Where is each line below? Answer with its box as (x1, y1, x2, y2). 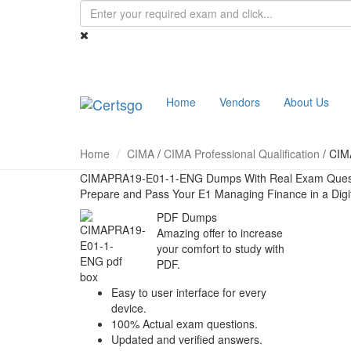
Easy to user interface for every (111, 284, 266, 300)
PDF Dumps (156, 209, 217, 225)
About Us (284, 94, 329, 110)
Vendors (219, 94, 260, 110)
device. (111, 300, 147, 316)
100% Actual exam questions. (111, 316, 258, 331)
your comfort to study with (156, 241, 284, 256)
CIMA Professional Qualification (164, 146, 320, 161)
